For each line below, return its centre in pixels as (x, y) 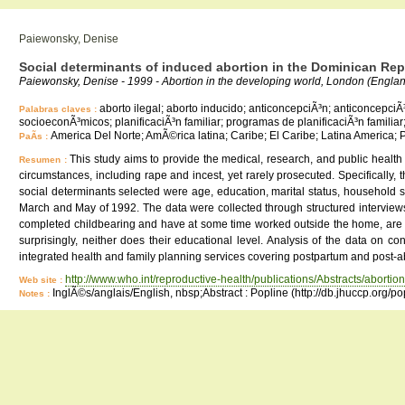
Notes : (36, 293)
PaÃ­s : (35, 136)
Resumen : (45, 160)
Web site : (42, 280)
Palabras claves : (59, 109)
